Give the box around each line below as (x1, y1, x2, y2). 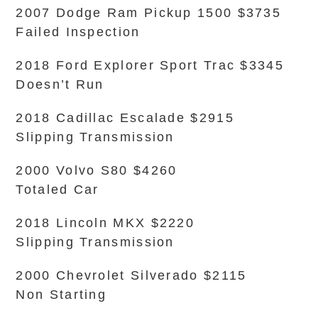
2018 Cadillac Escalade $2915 (16, 111, 234, 125)
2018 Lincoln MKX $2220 (16, 216, 195, 230)
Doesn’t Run (16, 77, 104, 92)
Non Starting (16, 287, 107, 302)
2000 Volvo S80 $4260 (16, 163, 177, 177)
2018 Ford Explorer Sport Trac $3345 (16, 58, 284, 72)
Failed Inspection (16, 25, 141, 39)
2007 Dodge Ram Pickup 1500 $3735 (16, 6, 282, 20)
